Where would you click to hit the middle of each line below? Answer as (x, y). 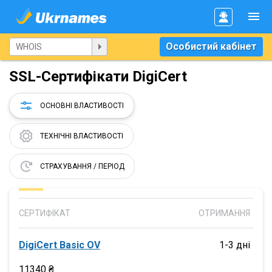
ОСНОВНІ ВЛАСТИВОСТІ (82, 106)
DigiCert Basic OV (59, 245)
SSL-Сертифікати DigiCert (98, 76)
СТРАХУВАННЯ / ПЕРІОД (82, 166)
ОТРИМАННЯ (224, 213)
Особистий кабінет (211, 46)
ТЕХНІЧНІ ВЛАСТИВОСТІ (82, 136)
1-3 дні (234, 245)
